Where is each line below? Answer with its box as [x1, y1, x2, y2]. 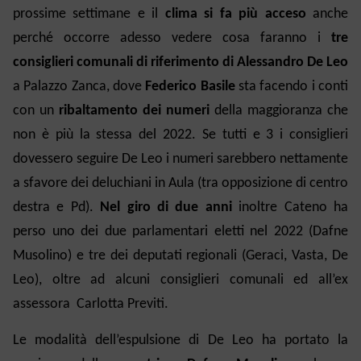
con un [13, 103, 54, 119]
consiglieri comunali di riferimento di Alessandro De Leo [13, 55, 348, 71]
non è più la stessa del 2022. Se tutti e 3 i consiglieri [13, 127, 348, 143]
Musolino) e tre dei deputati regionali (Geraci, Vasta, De [13, 248, 348, 264]
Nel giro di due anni [100, 200, 232, 216]
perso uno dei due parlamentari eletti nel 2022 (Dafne [13, 224, 348, 240]
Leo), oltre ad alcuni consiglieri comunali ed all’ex [13, 272, 348, 288]
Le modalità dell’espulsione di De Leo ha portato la [13, 333, 348, 349]
